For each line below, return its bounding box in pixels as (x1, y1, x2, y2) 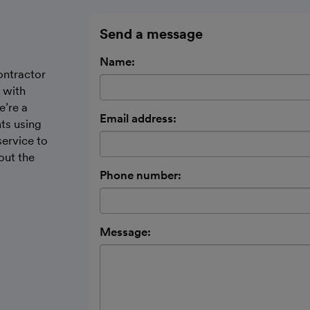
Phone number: (100, 168, 181, 182)
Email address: (100, 111, 176, 125)
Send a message (100, 26, 203, 42)
